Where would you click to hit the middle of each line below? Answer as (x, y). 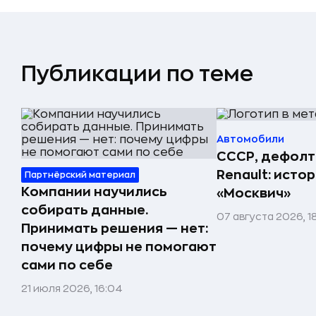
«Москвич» (254, 193)
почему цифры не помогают (119, 247)
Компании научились (94, 192)
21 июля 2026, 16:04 (72, 288)
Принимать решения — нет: (115, 229)
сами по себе (67, 265)
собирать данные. (85, 210)
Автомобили (250, 139)
